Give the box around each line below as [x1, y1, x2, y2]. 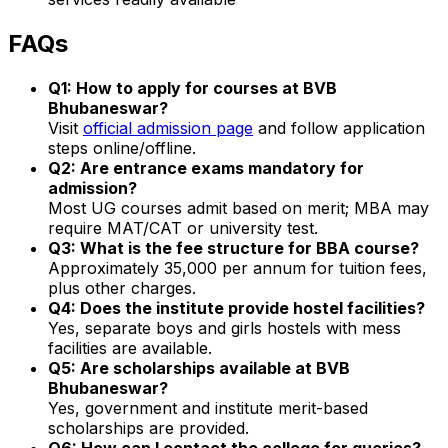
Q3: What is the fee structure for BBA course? [48, 237, 419, 258]
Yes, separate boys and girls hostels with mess [48, 317, 401, 338]
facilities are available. [48, 337, 212, 358]
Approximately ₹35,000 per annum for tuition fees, [48, 257, 427, 278]
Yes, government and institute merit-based [48, 397, 368, 418]
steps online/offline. [48, 137, 196, 158]
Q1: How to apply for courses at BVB [48, 77, 337, 98]
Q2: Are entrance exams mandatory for [48, 157, 364, 178]
